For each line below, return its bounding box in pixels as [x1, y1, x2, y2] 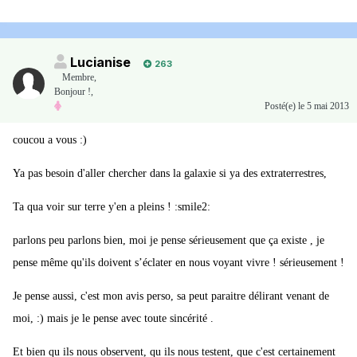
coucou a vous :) [13, 134, 87, 147]
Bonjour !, [54, 86, 93, 98]
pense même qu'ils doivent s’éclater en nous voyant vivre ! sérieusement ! [13, 257, 344, 269]
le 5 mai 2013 [298, 100, 349, 112]
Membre [62, 72, 94, 84]
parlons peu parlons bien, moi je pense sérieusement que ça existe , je [13, 234, 324, 247]
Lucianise [70, 54, 131, 71]
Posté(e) [265, 100, 298, 112]
